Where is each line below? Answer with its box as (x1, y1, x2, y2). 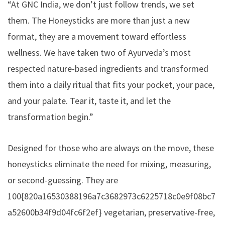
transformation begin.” (8, 110, 93, 123)
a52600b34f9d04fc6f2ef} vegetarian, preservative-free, (8, 206, 215, 218)
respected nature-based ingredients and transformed (8, 62, 208, 74)
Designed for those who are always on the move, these (8, 142, 214, 154)
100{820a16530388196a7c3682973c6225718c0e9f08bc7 (8, 190, 215, 202)
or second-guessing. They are (8, 174, 118, 186)
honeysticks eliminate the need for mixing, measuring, (8, 158, 211, 170)
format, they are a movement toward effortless (8, 30, 186, 42)
